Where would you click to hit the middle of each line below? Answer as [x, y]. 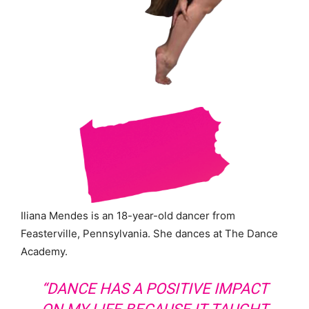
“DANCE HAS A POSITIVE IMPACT [154, 289]
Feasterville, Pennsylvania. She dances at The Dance [149, 234]
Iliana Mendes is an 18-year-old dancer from [128, 216]
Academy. [44, 252]
